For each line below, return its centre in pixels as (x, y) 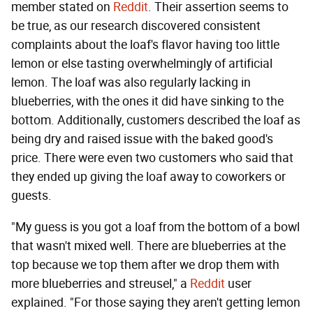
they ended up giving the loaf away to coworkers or (148, 177)
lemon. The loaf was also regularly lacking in (131, 83)
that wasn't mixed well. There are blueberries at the (148, 246)
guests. (33, 196)
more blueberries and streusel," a (101, 284)
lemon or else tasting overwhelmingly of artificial (142, 64)
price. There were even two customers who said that (152, 158)
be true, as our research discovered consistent (136, 26)
